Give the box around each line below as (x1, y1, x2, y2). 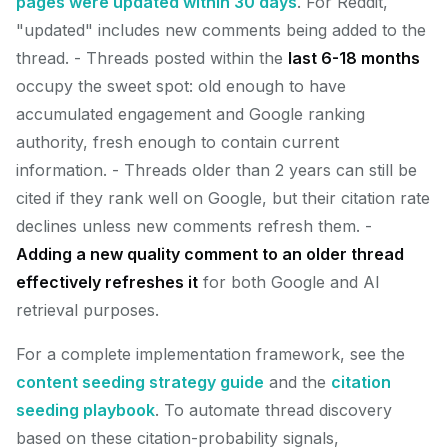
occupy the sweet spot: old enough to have (16, 76, 346, 96)
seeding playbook (16, 400, 155, 420)
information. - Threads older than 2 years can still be (16, 160, 417, 180)
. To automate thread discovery (155, 400, 392, 420)
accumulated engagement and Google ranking (16, 104, 365, 124)
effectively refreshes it (16, 272, 198, 292)
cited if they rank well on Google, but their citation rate (16, 188, 430, 208)
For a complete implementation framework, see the (16, 344, 405, 364)
